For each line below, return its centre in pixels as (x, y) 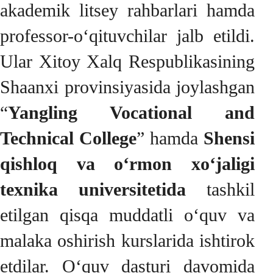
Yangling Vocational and (131, 112)
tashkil (231, 189)
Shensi (229, 138)
